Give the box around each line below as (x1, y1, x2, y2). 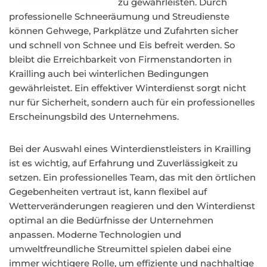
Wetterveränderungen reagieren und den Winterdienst (9, 200, 255, 212)
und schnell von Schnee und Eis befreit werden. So (9, 39, 235, 51)
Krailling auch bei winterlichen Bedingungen (9, 68, 209, 79)
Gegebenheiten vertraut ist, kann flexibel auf (9, 186, 207, 197)
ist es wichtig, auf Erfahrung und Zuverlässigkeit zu (9, 157, 238, 169)
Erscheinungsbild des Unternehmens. (9, 111, 179, 122)
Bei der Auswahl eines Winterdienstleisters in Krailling (9, 143, 251, 154)
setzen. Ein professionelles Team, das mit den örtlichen (9, 172, 256, 183)
